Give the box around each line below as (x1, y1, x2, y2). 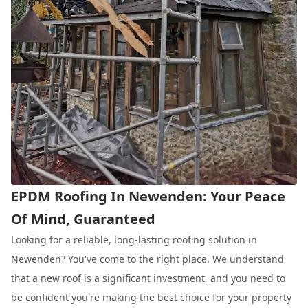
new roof (41, 271, 81, 285)
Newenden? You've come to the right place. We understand (11, 252, 284, 265)
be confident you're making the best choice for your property (11, 290, 291, 304)
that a (11, 271, 41, 285)
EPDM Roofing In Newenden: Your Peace (11, 186, 285, 206)
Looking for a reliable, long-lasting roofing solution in (11, 232, 257, 246)
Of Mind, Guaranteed (11, 209, 155, 228)
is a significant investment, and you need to (81, 271, 285, 285)
